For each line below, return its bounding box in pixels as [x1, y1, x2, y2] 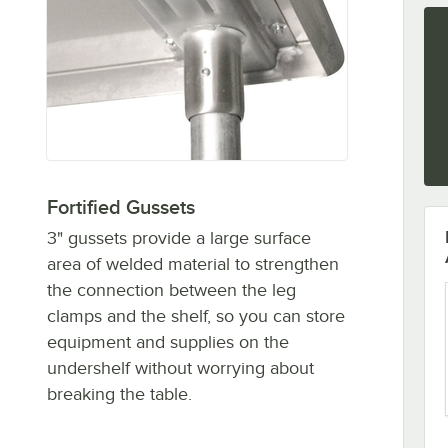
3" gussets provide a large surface [46, 227, 311, 248]
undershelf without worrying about [46, 357, 314, 378]
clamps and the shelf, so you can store [46, 305, 345, 326]
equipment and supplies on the [46, 331, 289, 352]
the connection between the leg [46, 279, 296, 300]
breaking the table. [46, 383, 192, 404]
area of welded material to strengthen [46, 253, 339, 274]
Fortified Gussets [46, 195, 195, 218]
